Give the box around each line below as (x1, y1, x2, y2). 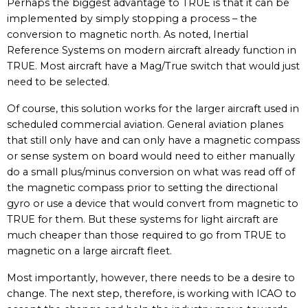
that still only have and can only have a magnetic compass (7, 134, 300, 146)
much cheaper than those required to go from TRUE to (7, 229, 286, 241)
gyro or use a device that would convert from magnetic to (7, 197, 298, 210)
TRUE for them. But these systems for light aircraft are (7, 213, 278, 225)
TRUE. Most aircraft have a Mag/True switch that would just (7, 60, 300, 72)
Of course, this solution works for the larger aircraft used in (7, 102, 299, 115)
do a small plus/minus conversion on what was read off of (7, 166, 295, 178)
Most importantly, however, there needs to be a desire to (7, 272, 295, 284)
